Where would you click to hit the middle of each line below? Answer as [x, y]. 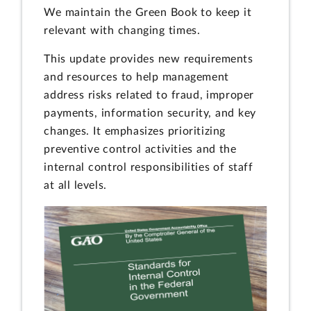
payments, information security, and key [150, 114]
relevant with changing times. [122, 30]
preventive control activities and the [140, 150]
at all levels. [75, 186]
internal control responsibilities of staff [149, 168]
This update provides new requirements [149, 59]
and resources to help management [136, 77]
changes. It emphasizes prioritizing [135, 132]
